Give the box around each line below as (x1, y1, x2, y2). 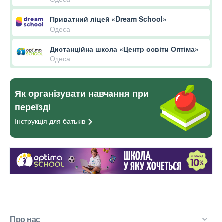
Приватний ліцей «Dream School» (50, 14, 166, 24)
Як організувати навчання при (15, 87, 149, 100)
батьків (63, 116, 85, 126)
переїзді (15, 100, 51, 113)
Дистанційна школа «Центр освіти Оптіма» (50, 44, 199, 54)
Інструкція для (15, 116, 63, 126)
